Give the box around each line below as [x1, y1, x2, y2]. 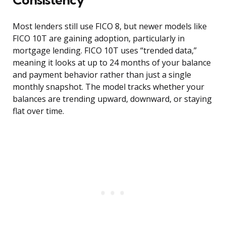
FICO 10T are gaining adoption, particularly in [13, 33, 185, 44]
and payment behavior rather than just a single [13, 69, 191, 81]
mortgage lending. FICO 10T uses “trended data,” [13, 45, 197, 56]
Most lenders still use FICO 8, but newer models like [13, 21, 207, 32]
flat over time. [13, 105, 64, 117]
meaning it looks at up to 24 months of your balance [13, 57, 211, 69]
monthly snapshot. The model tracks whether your [13, 81, 204, 93]
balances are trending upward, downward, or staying [13, 93, 212, 105]
